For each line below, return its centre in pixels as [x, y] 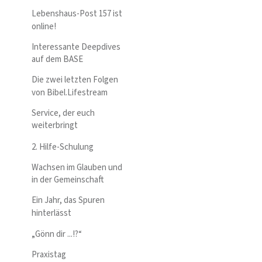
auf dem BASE [57, 60]
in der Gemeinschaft [68, 180]
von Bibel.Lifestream [70, 92]
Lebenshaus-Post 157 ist [77, 14]
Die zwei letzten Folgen [75, 80]
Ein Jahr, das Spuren [68, 201]
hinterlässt [51, 213]
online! [44, 26]
